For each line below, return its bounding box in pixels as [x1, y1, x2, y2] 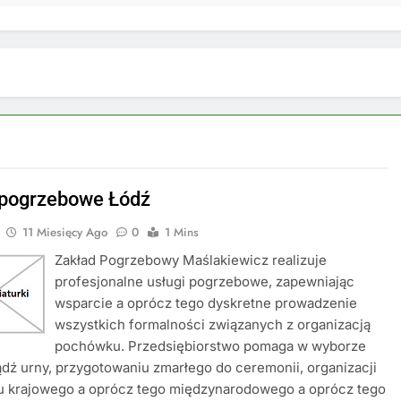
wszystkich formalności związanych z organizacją [55, 316, 371, 333]
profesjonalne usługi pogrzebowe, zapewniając [55, 273, 355, 290]
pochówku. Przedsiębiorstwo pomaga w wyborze [55, 337, 367, 354]
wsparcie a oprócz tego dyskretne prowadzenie [55, 294, 358, 311]
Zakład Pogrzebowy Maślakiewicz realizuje [55, 252, 328, 269]
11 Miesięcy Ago [22, 224, 108, 241]
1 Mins [165, 224, 200, 241]
